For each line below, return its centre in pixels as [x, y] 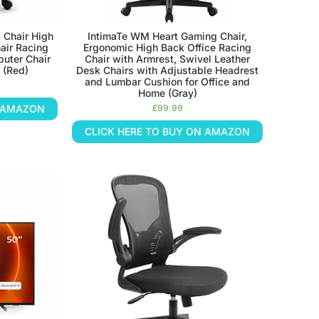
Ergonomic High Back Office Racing [168, 48]
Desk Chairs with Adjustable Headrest [168, 70]
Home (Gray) [167, 93]
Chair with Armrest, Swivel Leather [168, 59]
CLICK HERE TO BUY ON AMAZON [168, 132]
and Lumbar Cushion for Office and [168, 82]
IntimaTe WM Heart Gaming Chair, [168, 36]
